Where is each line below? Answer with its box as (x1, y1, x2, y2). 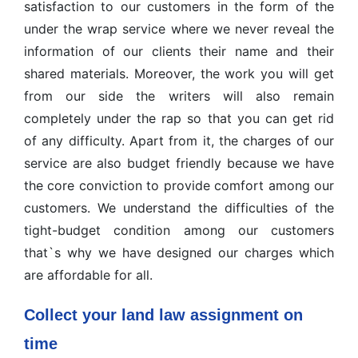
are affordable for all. (24, 267, 153, 283)
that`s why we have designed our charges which (24, 245, 334, 261)
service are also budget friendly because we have (24, 155, 334, 171)
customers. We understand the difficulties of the (24, 200, 334, 216)
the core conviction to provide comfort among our (24, 177, 334, 193)
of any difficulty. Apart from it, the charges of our (24, 133, 334, 149)
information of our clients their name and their (24, 43, 334, 59)
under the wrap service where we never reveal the (24, 21, 334, 37)
